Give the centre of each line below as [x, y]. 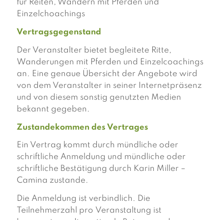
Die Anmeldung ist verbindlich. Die [83, 199]
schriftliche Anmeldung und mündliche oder [101, 157]
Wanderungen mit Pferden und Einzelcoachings [110, 62]
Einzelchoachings [51, 14]
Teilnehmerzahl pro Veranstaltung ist [89, 210]
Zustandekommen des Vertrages [82, 127]
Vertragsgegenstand [59, 32]
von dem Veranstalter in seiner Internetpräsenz [109, 85]
